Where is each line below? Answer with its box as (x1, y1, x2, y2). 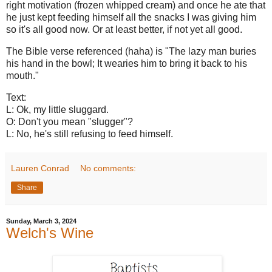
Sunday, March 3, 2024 (6, 217, 76, 225)
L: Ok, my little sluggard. (6, 104, 109, 115)
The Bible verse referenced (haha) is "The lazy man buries (6, 46, 256, 56)
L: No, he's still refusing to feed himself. (6, 128, 173, 139)
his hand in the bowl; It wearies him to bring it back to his (6, 58, 247, 69)
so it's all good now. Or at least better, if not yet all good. (6, 24, 242, 35)
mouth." (6, 70, 39, 81)
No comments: (80, 163, 137, 173)
